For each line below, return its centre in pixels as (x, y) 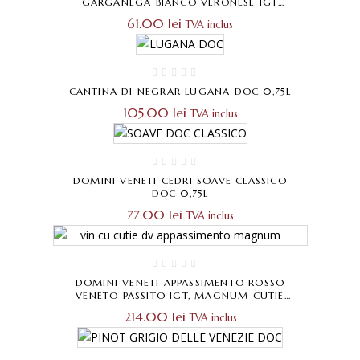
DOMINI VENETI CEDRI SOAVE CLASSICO (180, 181)
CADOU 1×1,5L (180, 309)
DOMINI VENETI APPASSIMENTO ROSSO (180, 283)
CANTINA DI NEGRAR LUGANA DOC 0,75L (180, 92)
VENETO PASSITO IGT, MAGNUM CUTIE (135, 296)
